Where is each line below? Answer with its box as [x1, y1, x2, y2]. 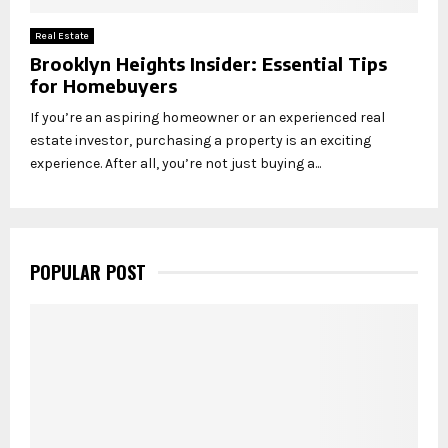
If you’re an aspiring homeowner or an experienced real [30, 108, 385, 126]
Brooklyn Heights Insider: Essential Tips [30, 51, 387, 75]
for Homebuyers [30, 73, 177, 97]
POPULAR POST [30, 258, 146, 285]
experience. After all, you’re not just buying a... [30, 154, 321, 172]
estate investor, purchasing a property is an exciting [30, 131, 371, 149]
